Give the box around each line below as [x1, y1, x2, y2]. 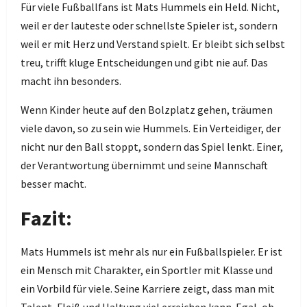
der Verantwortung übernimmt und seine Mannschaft [21, 158, 268, 172]
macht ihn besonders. [21, 74, 121, 88]
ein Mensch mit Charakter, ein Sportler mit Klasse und [21, 263, 273, 277]
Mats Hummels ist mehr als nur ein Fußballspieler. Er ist [21, 245, 282, 258]
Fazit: [21, 205, 72, 231]
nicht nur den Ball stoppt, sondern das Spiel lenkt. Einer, [21, 140, 283, 153]
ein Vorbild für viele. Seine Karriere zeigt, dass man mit [21, 282, 275, 295]
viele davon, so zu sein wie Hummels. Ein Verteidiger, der [21, 121, 281, 135]
